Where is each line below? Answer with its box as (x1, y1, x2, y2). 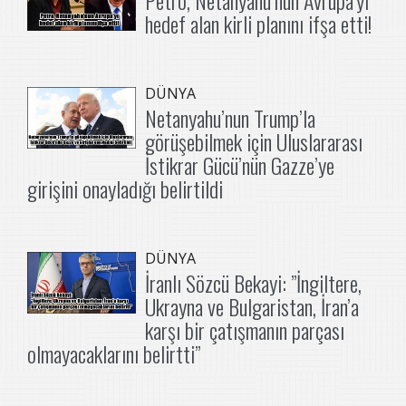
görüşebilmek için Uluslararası (145, 124, 362, 158)
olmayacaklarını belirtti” (27, 336, 200, 370)
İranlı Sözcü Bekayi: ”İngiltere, (145, 266, 362, 299)
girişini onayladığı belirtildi (27, 171, 223, 205)
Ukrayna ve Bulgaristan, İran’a (145, 289, 359, 323)
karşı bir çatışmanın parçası (145, 313, 344, 346)
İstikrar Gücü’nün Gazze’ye (145, 148, 334, 181)
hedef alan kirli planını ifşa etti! (145, 6, 372, 40)
